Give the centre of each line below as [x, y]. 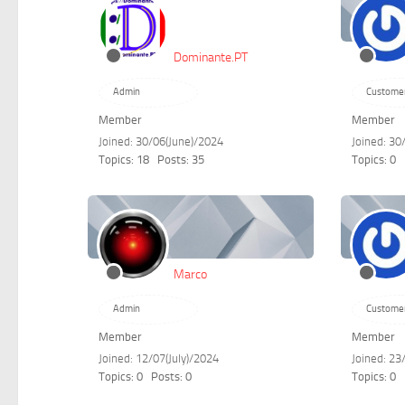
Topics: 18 [124, 160]
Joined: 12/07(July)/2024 [159, 359]
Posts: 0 [172, 377]
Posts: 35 [181, 160]
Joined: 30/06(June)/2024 [161, 141]
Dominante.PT [211, 57]
